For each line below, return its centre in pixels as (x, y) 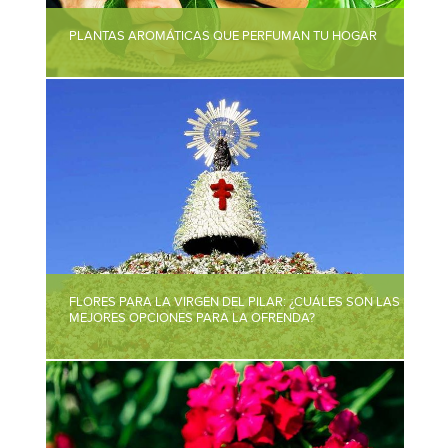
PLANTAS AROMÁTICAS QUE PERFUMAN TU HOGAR (223, 36)
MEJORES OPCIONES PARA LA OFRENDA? (192, 318)
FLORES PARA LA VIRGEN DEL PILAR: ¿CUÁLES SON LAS (235, 302)
